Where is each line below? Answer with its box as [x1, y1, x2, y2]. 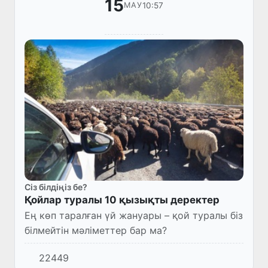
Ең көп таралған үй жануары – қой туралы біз [25, 209, 243, 221]
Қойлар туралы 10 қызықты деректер [25, 193, 220, 206]
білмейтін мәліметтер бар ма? [25, 224, 167, 236]
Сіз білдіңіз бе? [25, 181, 87, 192]
